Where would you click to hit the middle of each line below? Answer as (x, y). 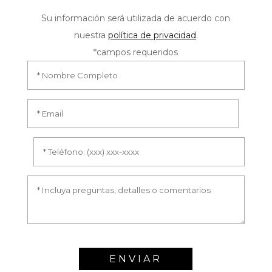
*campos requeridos (136, 52)
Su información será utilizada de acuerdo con (136, 18)
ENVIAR (136, 259)
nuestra (91, 35)
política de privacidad (152, 35)
